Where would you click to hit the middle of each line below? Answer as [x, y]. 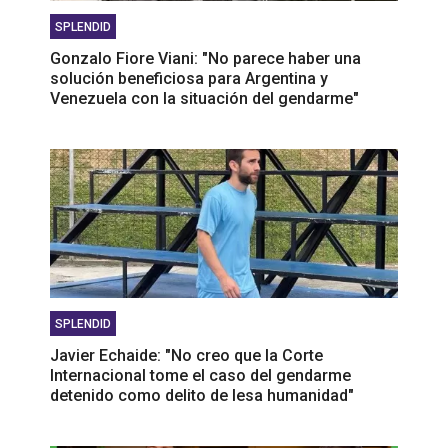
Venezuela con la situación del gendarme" [204, 98]
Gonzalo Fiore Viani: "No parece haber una [205, 58]
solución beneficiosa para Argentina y [189, 78]
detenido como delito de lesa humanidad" [202, 395]
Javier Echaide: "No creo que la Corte [186, 355]
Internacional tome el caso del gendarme [200, 375]
